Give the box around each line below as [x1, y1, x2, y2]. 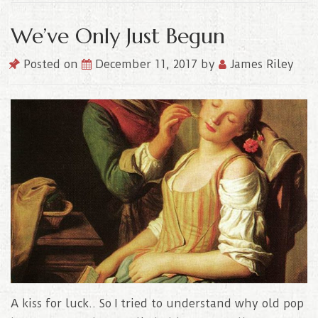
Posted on [20, 57, 82, 72]
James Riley [226, 57, 294, 72]
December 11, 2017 [95, 57, 201, 72]
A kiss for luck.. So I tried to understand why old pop [11, 296, 304, 310]
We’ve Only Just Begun [11, 23, 225, 50]
